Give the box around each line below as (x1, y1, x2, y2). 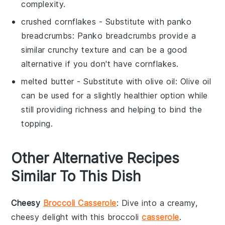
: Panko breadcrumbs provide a (72, 30, 196, 41)
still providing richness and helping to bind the (21, 104, 202, 115)
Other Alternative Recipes (11, 149, 180, 167)
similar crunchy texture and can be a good (21, 44, 188, 55)
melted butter (21, 76, 74, 86)
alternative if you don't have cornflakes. (21, 58, 179, 69)
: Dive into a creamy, (116, 197, 198, 208)
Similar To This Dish (11, 167, 142, 185)
